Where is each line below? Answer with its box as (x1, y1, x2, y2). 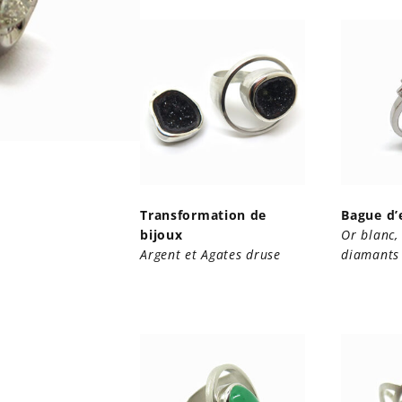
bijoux (140, 225, 183, 243)
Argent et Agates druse (140, 245, 281, 263)
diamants (341, 245, 399, 263)
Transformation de (140, 205, 267, 223)
